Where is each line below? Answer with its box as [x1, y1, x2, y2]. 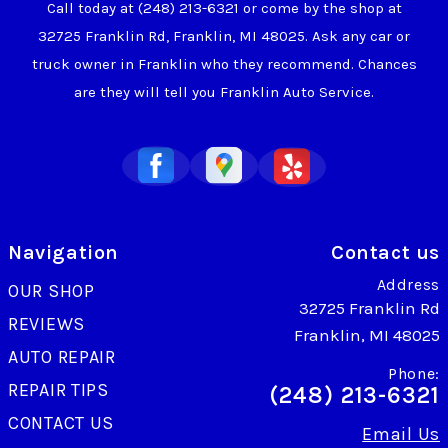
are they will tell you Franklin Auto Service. [74, 82, 374, 101]
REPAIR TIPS [8, 378, 109, 401]
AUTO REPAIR [8, 345, 116, 368]
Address [376, 274, 440, 294]
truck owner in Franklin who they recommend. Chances [31, 54, 417, 73]
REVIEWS [8, 312, 86, 335]
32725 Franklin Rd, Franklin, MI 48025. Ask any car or [38, 26, 410, 45]
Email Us [362, 422, 440, 445]
